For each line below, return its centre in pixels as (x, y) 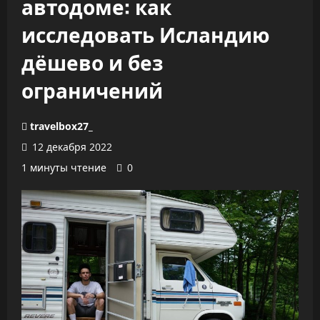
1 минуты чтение (64, 167)
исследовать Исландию (146, 34)
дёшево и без (92, 62)
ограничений (92, 90)
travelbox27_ (61, 126)
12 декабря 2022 (71, 147)
